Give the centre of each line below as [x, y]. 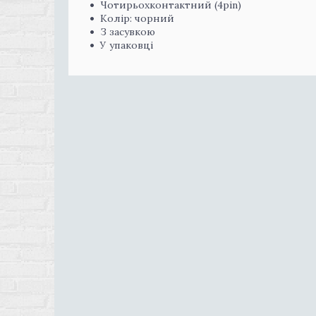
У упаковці [127, 45]
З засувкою [128, 32]
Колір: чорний [137, 18]
